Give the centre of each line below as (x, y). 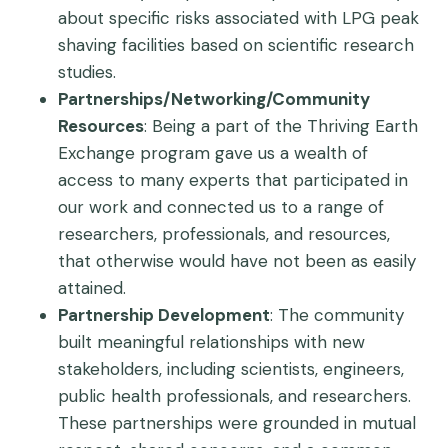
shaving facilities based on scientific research (236, 45)
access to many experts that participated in (233, 180)
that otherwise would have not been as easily (237, 261)
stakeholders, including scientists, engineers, (231, 369)
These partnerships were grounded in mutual (237, 423)
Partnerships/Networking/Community (214, 99)
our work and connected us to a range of (221, 207)
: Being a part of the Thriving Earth (281, 126)
